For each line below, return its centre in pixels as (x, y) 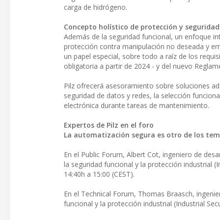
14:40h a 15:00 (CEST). (99, 174)
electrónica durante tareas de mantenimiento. (137, 105)
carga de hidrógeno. (96, 7)
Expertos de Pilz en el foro (109, 125)
